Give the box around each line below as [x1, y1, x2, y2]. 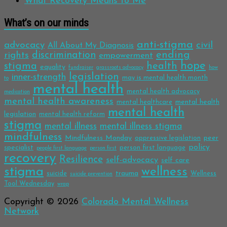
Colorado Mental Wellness [82, 197, 188, 207]
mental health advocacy [127, 88, 200, 95]
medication [4, 89, 30, 95]
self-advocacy [106, 156, 158, 165]
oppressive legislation [135, 135, 201, 142]
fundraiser [68, 65, 93, 71]
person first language [120, 144, 185, 152]
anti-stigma [137, 40, 193, 51]
